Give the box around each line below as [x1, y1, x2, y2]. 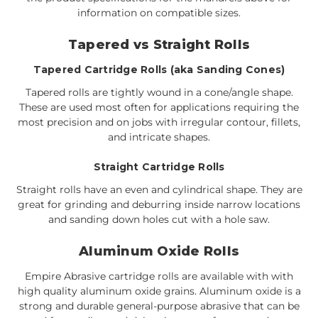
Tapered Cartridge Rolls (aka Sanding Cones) [33, 62, 285, 76]
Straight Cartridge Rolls [93, 160, 225, 173]
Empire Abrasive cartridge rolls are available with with [25, 269, 293, 283]
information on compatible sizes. [77, 6, 241, 19]
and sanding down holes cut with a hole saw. [48, 212, 270, 226]
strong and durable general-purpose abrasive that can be [18, 299, 300, 312]
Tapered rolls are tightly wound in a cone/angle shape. [25, 85, 293, 99]
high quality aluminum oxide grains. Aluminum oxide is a [17, 284, 301, 297]
